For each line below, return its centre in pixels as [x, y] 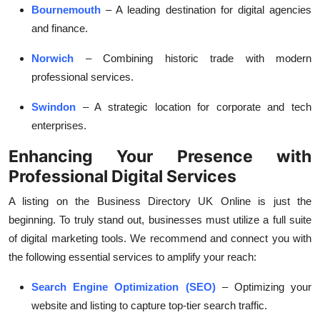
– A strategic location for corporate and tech [197, 107]
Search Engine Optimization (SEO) [124, 287]
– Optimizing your [267, 287]
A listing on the [49, 201]
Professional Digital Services [122, 176]
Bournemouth [66, 10]
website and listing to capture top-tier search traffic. [149, 306]
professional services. [82, 77]
